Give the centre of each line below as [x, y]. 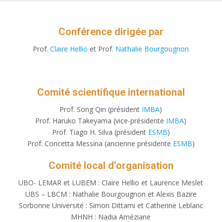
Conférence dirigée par [111, 32]
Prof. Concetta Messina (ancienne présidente [99, 143]
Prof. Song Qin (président [101, 109]
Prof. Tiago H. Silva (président [100, 132]
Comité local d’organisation [111, 165]
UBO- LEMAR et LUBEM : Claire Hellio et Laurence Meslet [111, 182]
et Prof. [102, 49]
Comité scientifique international [111, 92]
